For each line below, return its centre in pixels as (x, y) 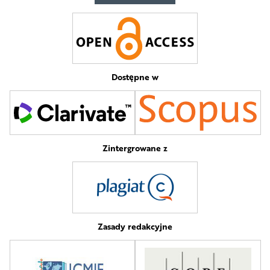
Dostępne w (135, 77)
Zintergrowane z (135, 148)
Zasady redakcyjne (135, 227)
